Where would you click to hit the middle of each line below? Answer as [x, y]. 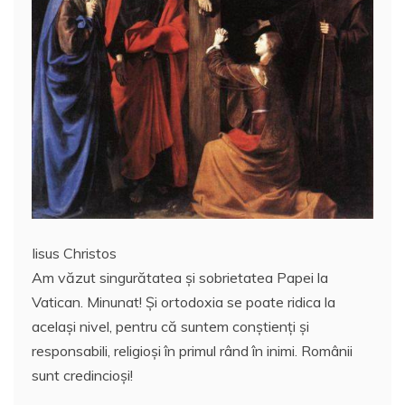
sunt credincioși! [82, 375]
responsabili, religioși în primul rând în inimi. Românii [192, 350]
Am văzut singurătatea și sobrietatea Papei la [180, 277]
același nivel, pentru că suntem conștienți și [170, 326]
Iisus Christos [74, 253]
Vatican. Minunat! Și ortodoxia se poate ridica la [184, 301]
